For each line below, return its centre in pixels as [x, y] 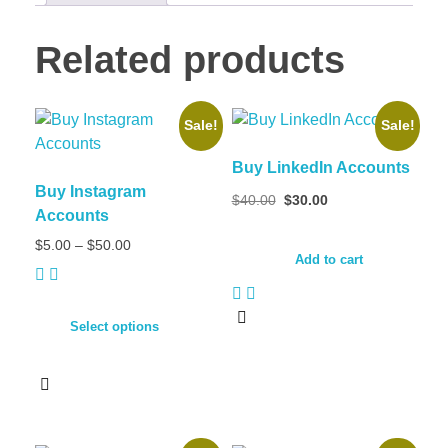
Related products [190, 59]
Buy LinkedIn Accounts [320, 167]
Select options [114, 326]
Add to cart [328, 260]
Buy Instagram [90, 191]
